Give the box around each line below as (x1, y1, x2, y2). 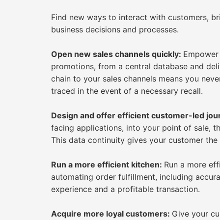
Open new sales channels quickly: (51, 49, 183, 59)
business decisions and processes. (51, 25, 179, 34)
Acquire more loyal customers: (51, 209, 172, 219)
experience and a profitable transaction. (51, 184, 202, 194)
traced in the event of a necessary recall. (51, 86, 208, 96)
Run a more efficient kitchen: (51, 160, 164, 169)
